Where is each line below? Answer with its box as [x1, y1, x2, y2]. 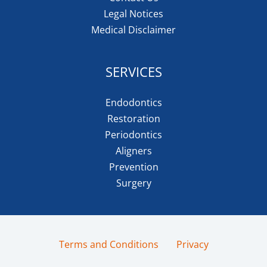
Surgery [116, 176, 151, 190]
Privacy [176, 238, 209, 252]
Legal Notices [104, 7, 163, 21]
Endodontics [105, 96, 162, 110]
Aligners [115, 144, 152, 158]
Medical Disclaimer [91, 23, 176, 37]
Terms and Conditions [58, 238, 159, 252]
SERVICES [105, 63, 162, 81]
